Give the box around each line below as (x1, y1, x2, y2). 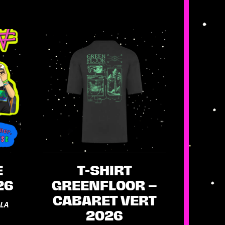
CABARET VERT (52, 194, 156, 207)
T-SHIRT (77, 164, 132, 177)
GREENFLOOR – (51, 179, 157, 192)
